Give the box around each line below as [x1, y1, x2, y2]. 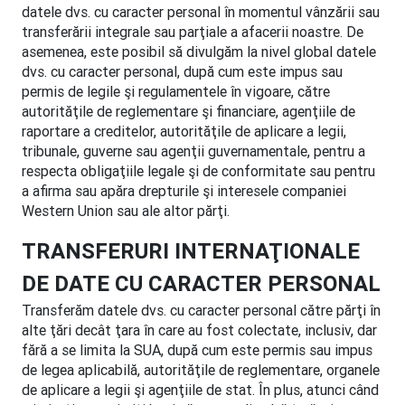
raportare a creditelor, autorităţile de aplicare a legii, [22, 122, 346, 140]
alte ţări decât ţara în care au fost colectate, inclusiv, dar [22, 321, 377, 339]
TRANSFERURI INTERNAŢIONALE [22, 238, 360, 264]
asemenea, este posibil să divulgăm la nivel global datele [22, 42, 376, 61]
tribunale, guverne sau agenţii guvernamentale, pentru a [22, 142, 365, 160]
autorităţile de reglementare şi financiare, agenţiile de [22, 102, 355, 120]
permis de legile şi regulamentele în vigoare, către [22, 82, 330, 100]
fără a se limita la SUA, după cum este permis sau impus [22, 341, 372, 359]
